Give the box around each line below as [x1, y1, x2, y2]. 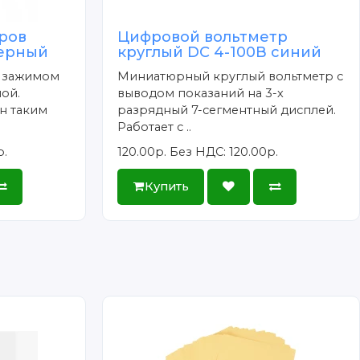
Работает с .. [117, 119, 192, 134]
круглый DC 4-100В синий [117, 43, 322, 61]
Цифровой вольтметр [117, 27, 288, 46]
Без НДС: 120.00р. [170, 144, 279, 159]
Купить [144, 178, 189, 194]
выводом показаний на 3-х [117, 85, 284, 100]
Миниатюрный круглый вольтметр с [117, 68, 344, 84]
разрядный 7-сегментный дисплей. [117, 102, 337, 117]
